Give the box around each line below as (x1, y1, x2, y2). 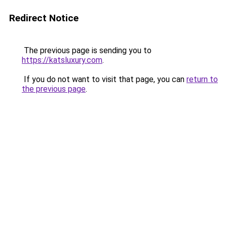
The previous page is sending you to (22, 46, 152, 55)
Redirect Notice (9, 12, 79, 24)
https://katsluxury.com (22, 55, 102, 65)
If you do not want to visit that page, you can (22, 74, 186, 84)
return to (186, 74, 218, 84)
